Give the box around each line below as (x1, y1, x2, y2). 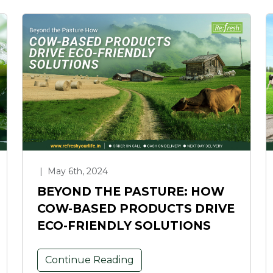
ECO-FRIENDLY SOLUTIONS (37, 218, 211, 233)
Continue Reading (45, 254, 134, 266)
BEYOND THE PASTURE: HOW (37, 184, 224, 199)
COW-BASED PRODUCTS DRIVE (37, 201, 235, 216)
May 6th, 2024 (45, 166, 108, 177)
